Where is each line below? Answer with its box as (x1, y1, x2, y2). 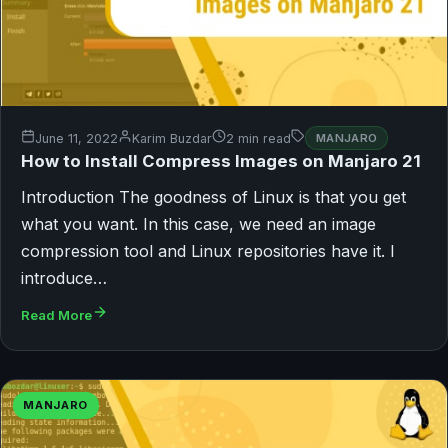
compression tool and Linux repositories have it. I (21, 241, 395, 262)
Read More (21, 307, 92, 324)
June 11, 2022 (35, 130, 118, 146)
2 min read (226, 130, 291, 146)
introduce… (21, 268, 107, 289)
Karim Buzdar (132, 130, 212, 146)
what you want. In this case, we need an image (21, 214, 376, 235)
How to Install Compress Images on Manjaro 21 (21, 151, 421, 172)
